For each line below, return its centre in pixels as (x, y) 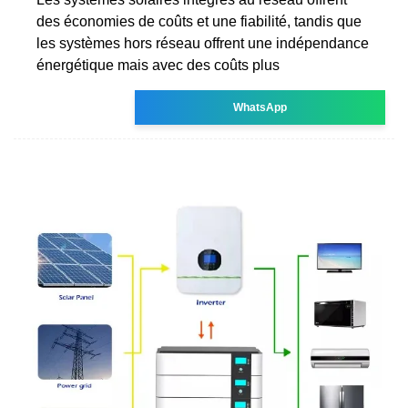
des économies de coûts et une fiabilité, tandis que (199, 21)
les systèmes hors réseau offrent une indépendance (203, 43)
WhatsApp (260, 107)
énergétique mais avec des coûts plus (158, 65)
